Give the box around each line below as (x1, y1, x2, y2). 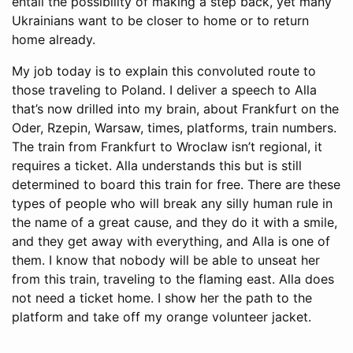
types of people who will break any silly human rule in (12, 195, 333, 211)
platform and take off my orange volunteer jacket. (12, 308, 315, 325)
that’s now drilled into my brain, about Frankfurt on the (12, 100, 339, 117)
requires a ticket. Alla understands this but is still (12, 157, 302, 173)
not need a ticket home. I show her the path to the (12, 289, 312, 306)
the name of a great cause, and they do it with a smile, (12, 214, 337, 230)
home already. (12, 31, 95, 47)
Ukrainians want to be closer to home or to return (12, 12, 309, 28)
